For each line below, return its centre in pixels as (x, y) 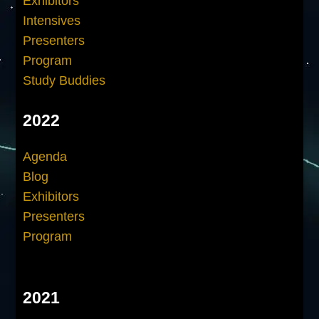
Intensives (52, 20)
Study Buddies (64, 80)
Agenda (45, 156)
